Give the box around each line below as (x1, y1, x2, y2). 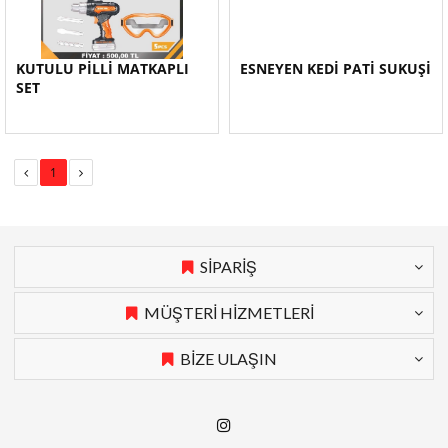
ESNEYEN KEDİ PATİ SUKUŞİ (240, 59, 431, 78)
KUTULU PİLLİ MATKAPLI (16, 59, 189, 78)
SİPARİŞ (200, 257, 257, 276)
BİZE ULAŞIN (180, 349, 277, 368)
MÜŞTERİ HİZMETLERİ (143, 303, 314, 322)
